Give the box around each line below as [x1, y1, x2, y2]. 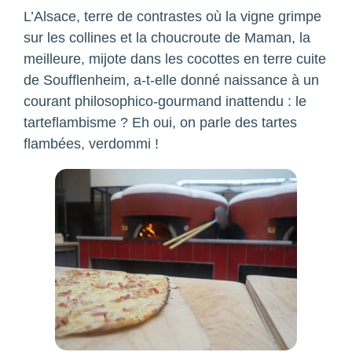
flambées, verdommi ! [24, 135, 159, 152]
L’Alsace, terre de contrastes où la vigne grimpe [24, 8, 321, 24]
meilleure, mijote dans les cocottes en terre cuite [24, 50, 326, 67]
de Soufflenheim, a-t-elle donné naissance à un [24, 71, 319, 88]
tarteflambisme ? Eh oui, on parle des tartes [24, 114, 297, 130]
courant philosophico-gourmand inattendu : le [24, 93, 306, 109]
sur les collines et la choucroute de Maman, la [24, 29, 310, 46]
